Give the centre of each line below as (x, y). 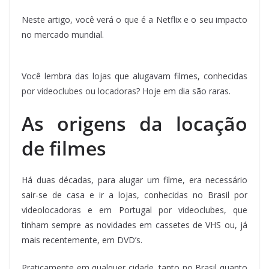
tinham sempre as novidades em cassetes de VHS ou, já (134, 225)
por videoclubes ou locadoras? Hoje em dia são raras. (126, 91)
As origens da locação (134, 123)
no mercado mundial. (63, 35)
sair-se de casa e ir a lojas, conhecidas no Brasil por (134, 195)
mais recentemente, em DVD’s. (82, 240)
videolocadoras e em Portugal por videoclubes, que (134, 210)
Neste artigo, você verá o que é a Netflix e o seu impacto (134, 20)
